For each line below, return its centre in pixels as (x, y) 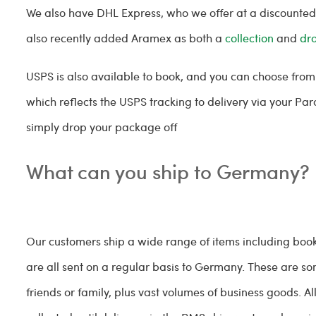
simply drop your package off (103, 127)
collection (250, 38)
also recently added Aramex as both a (126, 38)
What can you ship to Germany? (168, 171)
